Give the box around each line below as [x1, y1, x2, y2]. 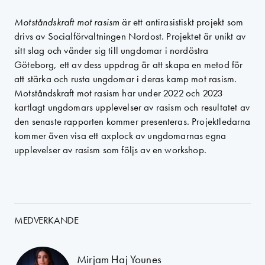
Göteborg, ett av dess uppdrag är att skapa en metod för [14, 58, 243, 71]
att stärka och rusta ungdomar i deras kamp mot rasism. [14, 72, 237, 85]
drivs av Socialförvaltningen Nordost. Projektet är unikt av [14, 30, 246, 43]
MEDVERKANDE [14, 214, 79, 227]
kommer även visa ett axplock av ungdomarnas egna [14, 129, 227, 142]
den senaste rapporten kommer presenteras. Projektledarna [14, 115, 251, 128]
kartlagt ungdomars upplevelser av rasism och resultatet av [14, 101, 250, 114]
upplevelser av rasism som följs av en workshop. [14, 143, 206, 156]
